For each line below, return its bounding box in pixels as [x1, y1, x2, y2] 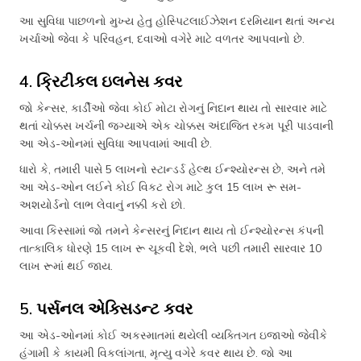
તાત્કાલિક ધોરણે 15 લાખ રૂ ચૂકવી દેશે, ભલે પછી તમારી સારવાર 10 [19, 241, 322, 255]
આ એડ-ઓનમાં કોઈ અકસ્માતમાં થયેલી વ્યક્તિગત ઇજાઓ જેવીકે [19, 328, 327, 342]
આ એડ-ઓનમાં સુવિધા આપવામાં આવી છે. [19, 136, 212, 151]
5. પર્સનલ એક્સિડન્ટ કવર [19, 298, 193, 318]
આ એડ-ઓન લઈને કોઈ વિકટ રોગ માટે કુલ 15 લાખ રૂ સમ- [19, 180, 301, 194]
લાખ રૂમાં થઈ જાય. [19, 259, 113, 273]
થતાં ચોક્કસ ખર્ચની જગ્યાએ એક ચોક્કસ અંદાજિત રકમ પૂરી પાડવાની [19, 118, 334, 133]
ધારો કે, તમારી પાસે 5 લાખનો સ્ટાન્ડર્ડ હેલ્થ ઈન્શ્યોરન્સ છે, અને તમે [19, 162, 326, 176]
